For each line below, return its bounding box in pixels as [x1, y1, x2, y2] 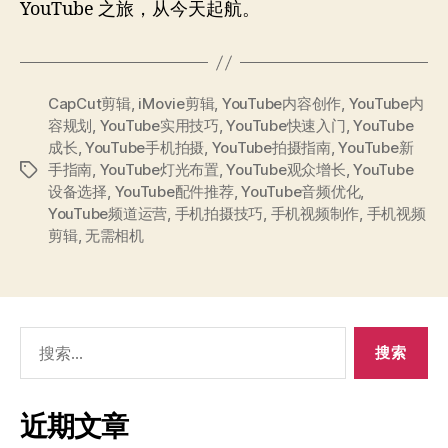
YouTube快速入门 [226, 116, 346, 136]
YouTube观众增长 [226, 160, 346, 180]
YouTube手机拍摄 [85, 138, 205, 158]
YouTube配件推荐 [114, 182, 234, 202]
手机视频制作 [270, 204, 360, 224]
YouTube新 [338, 138, 414, 158]
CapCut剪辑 [48, 94, 131, 114]
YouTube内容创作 [221, 94, 342, 114]
